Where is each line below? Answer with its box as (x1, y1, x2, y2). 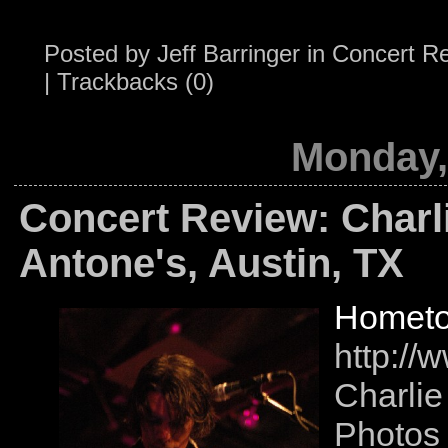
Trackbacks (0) (57, 68, 214, 95)
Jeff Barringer (157, 40, 300, 67)
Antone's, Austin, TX (19, 241, 404, 285)
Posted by (44, 40, 157, 67)
